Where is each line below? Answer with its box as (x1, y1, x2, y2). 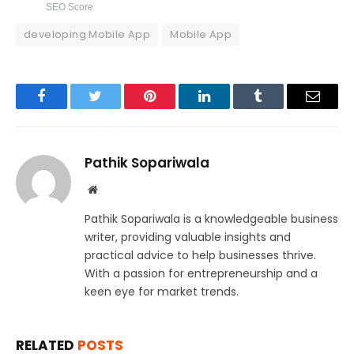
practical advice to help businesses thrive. (85, 247, 316, 263)
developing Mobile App (24, 26, 151, 42)
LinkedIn (202, 100, 255, 115)
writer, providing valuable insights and (85, 228, 291, 245)
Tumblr (257, 100, 299, 115)
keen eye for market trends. (85, 283, 239, 299)
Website (96, 183, 132, 194)
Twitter (94, 100, 136, 115)
